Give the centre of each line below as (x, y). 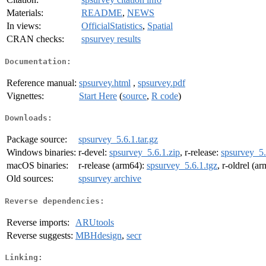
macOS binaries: (37, 166)
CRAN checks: (35, 39)
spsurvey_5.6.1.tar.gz (118, 140)
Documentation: (38, 61)
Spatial (160, 26)
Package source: (37, 140)
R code (165, 96)
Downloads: (28, 118)
